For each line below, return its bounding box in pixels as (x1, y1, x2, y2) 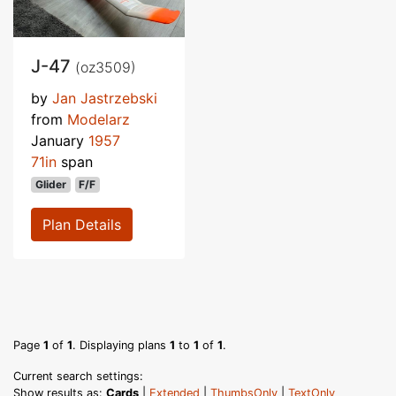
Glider (34, 177, 66, 191)
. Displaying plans (72, 338, 170, 352)
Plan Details (42, 215, 121, 233)
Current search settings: (13, 369, 143, 383)
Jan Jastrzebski (52, 88, 157, 107)
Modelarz (67, 110, 130, 128)
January (31, 131, 88, 149)
